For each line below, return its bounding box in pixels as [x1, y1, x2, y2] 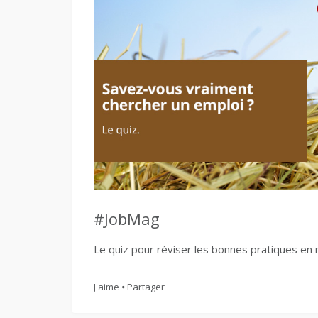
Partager [127, 280, 165, 294]
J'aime [94, 280, 119, 294]
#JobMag [94, 208, 160, 230]
